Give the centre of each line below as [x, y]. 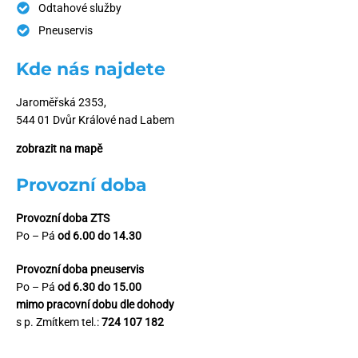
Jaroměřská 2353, [61, 102]
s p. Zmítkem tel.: [59, 322]
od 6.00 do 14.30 [99, 235]
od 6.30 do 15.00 [99, 286]
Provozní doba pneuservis [80, 269]
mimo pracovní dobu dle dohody [95, 304]
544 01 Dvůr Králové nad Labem [95, 119]
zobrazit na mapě [59, 148]
